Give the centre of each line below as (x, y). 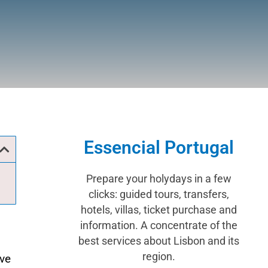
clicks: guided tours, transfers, (159, 194)
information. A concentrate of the (159, 225)
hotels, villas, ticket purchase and (159, 209)
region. (159, 256)
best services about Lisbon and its (159, 240)
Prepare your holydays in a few (159, 178)
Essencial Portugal (159, 147)
